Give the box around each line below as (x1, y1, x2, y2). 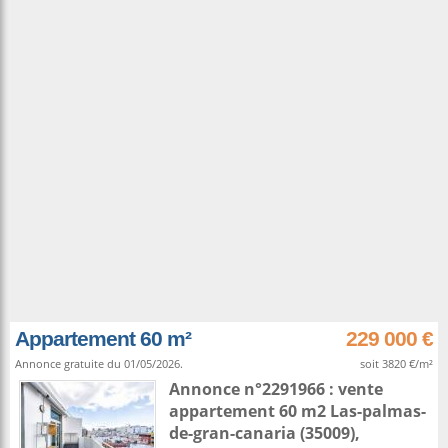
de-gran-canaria (169, 422, 296, 444)
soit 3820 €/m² (360, 356, 433, 371)
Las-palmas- (330, 400, 426, 422)
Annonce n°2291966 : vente (169, 378, 383, 400)
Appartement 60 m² (15, 327, 191, 350)
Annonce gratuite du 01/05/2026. (15, 356, 183, 371)
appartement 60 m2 (169, 400, 330, 422)
